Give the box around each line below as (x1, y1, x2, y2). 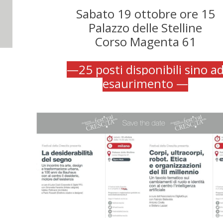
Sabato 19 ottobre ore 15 (76, 5, 215, 22)
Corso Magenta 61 (95, 33, 196, 50)
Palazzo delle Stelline (89, 19, 203, 36)
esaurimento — (103, 75, 189, 92)
